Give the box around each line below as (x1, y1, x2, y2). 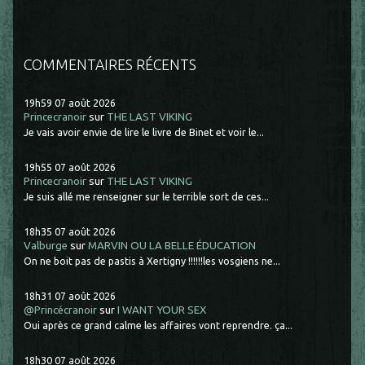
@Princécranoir (24, 304, 98, 316)
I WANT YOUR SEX (117, 304, 207, 316)
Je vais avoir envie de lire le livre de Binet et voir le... (24, 126, 265, 139)
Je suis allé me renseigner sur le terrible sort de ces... (24, 191, 270, 203)
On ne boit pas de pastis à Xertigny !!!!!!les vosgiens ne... (24, 255, 281, 267)
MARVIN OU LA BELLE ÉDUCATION (88, 239, 257, 252)
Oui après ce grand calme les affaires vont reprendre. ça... (24, 319, 293, 332)
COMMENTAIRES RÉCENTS (24, 55, 197, 73)
